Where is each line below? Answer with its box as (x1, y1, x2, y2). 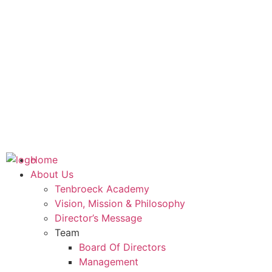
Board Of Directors (79, 241, 166, 254)
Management (79, 256, 138, 268)
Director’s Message (55, 212, 142, 225)
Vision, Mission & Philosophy (55, 197, 185, 210)
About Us (30, 168, 73, 181)
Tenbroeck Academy (55, 183, 149, 195)
